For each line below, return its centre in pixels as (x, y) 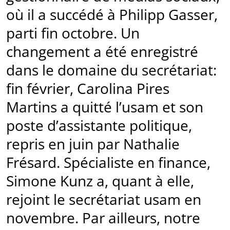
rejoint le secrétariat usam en (104, 199)
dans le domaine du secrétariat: (111, 70)
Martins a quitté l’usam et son (105, 107)
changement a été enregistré (102, 52)
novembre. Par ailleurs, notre (103, 218)
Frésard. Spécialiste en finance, (108, 162)
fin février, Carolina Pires (88, 89)
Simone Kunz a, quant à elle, (100, 181)
